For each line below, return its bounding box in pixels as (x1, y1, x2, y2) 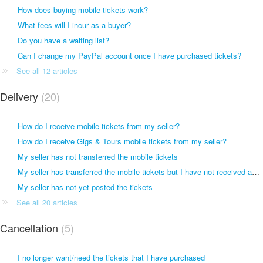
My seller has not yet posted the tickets (18, 181, 153, 193)
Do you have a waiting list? (18, 34, 109, 46)
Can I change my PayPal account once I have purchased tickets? (18, 49, 241, 61)
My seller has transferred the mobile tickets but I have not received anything (252, 166, 259, 177)
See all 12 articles (16, 65, 77, 76)
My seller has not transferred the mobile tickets (18, 150, 178, 162)
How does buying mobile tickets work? (18, 4, 148, 15)
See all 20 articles (16, 196, 77, 208)
